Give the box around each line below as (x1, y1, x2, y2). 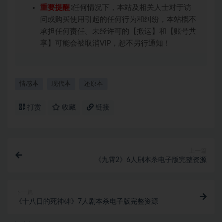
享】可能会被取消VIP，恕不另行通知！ (40, 40, 170, 47)
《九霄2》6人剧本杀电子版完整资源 (95, 157, 207, 164)
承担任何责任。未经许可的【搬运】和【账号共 (40, 28, 196, 35)
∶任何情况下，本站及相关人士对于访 (70, 4, 191, 11)
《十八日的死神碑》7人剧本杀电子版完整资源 (15, 198, 158, 205)
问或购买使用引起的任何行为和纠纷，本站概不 (40, 16, 196, 23)
